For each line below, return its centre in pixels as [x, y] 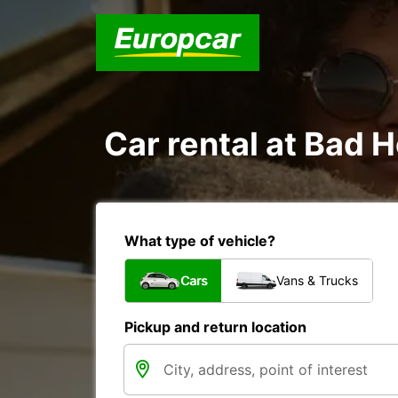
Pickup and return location [215, 327]
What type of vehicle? [200, 241]
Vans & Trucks [317, 280]
